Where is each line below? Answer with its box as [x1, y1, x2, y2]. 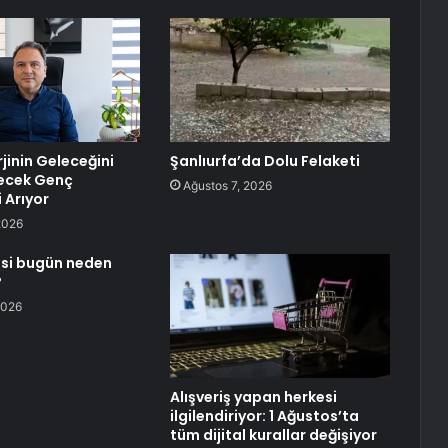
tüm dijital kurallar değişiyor [169, 425, 377, 446]
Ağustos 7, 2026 [182, 178, 272, 194]
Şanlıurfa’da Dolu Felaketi [169, 151, 360, 172]
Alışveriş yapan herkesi [169, 387, 337, 408]
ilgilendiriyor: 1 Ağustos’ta [169, 406, 359, 427]
